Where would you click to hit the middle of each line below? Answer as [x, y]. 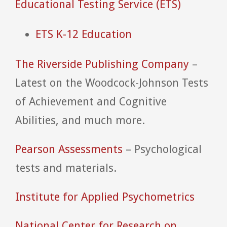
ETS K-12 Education [84, 34]
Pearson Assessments [69, 149]
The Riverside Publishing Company [102, 64]
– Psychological [162, 149]
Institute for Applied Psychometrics [105, 197]
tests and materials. [66, 168]
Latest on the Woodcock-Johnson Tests [112, 83]
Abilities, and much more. [80, 120]
